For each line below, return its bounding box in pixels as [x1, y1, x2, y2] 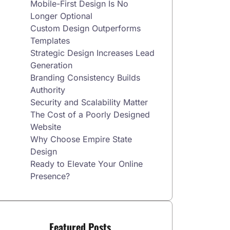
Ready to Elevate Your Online [30, 159, 143, 169]
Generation [30, 60, 72, 70]
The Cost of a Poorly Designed [30, 109, 150, 120]
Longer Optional [30, 11, 92, 21]
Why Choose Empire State [30, 134, 132, 144]
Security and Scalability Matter [30, 97, 148, 107]
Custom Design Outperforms [30, 23, 141, 33]
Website [30, 122, 61, 132]
